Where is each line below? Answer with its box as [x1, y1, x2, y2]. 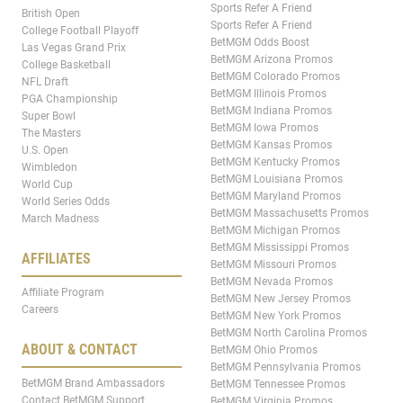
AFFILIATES [22, 250, 91, 268]
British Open [22, 7, 80, 21]
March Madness [22, 212, 99, 226]
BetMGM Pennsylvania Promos [210, 361, 361, 374]
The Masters [22, 127, 81, 140]
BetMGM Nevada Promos [210, 275, 333, 289]
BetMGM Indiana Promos [210, 104, 332, 118]
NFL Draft [22, 76, 68, 89]
